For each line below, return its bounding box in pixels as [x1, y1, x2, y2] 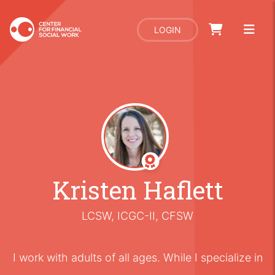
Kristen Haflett [52, 174, 223, 206]
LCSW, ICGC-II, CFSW [82, 209, 193, 222]
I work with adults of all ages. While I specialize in [12, 251, 263, 264]
